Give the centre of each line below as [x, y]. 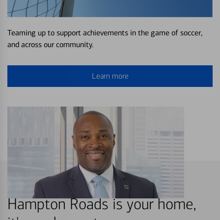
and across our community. [50, 44]
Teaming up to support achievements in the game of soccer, [105, 32]
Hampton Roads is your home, [102, 204]
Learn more [110, 76]
